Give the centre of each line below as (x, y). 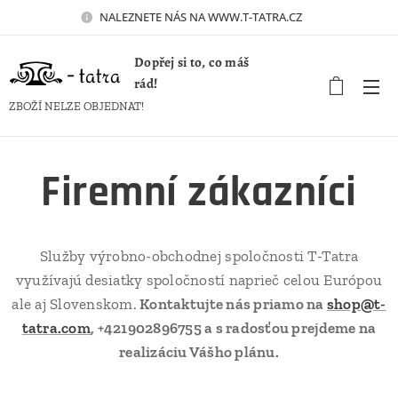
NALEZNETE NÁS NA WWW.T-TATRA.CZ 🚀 (209, 16)
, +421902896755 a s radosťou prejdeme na (234, 328)
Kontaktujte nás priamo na (231, 304)
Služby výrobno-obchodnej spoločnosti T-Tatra (199, 256)
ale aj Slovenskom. (74, 304)
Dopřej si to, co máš (192, 62)
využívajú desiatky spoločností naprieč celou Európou (199, 280)
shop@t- (356, 304)
